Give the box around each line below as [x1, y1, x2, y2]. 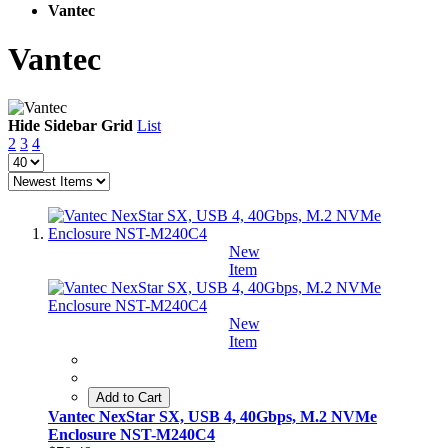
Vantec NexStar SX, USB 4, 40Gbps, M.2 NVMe [48, 408, 377, 426]
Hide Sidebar [8, 117, 97, 135]
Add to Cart [96, 390, 162, 406]
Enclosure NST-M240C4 [48, 426, 215, 444]
